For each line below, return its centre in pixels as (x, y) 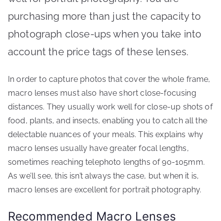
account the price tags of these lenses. (98, 52)
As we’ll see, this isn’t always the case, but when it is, (104, 176)
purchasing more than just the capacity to (105, 16)
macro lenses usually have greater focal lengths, (98, 148)
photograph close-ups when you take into (105, 34)
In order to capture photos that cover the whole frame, (109, 79)
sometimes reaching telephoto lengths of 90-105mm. (106, 162)
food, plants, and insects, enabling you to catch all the (108, 121)
